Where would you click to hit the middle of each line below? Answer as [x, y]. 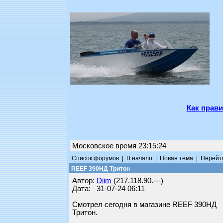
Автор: [84, 181]
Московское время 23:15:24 [119, 146]
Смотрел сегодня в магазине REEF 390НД [144, 205]
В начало [139, 158]
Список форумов [95, 158]
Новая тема [176, 158]
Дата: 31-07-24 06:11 [108, 189]
